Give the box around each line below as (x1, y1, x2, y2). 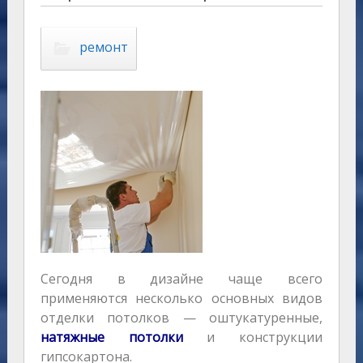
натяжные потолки (40, 328, 183, 347)
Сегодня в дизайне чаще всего (40, 270, 323, 288)
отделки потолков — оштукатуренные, (40, 309, 323, 327)
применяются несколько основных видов (40, 289, 323, 308)
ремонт (79, 38, 128, 57)
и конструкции (182, 328, 323, 347)
